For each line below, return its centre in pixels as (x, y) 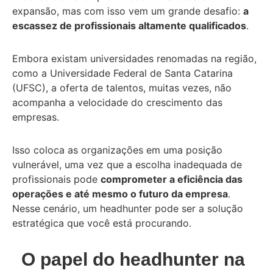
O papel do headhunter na (133, 259)
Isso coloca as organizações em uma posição (117, 150)
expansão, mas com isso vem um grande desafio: (128, 11)
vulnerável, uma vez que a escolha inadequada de (127, 164)
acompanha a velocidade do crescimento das (117, 102)
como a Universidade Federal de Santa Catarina (122, 73)
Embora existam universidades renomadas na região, (134, 58)
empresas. (37, 117)
